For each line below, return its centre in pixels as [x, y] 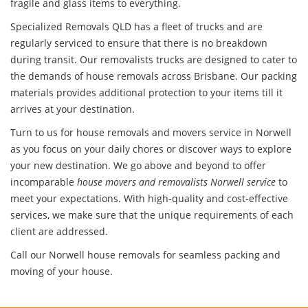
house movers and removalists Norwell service [176, 181]
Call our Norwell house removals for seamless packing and [145, 254]
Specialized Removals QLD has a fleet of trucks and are [136, 26]
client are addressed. [59, 231]
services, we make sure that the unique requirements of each [152, 214]
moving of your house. [62, 271]
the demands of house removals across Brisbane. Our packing [154, 76]
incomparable [44, 181]
